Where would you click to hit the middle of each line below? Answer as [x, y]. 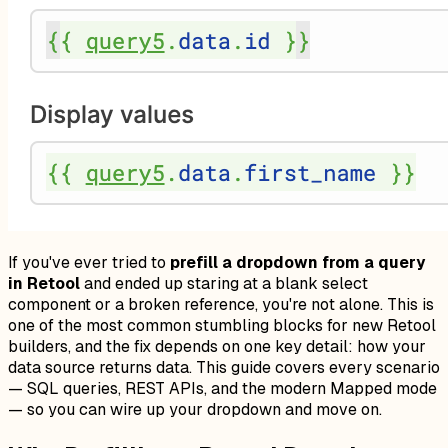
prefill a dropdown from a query [297, 262]
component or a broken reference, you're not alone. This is [221, 304]
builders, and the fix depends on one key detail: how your [217, 346]
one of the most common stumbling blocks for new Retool [222, 325]
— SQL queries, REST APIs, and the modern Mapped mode [222, 388]
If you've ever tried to [89, 262]
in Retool [44, 283]
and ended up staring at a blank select [224, 283]
